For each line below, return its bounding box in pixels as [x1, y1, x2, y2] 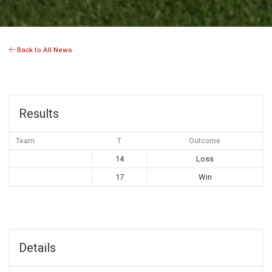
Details [19, 240, 56, 256]
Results [19, 106, 59, 121]
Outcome [189, 137, 220, 146]
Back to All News [15, 46, 72, 55]
